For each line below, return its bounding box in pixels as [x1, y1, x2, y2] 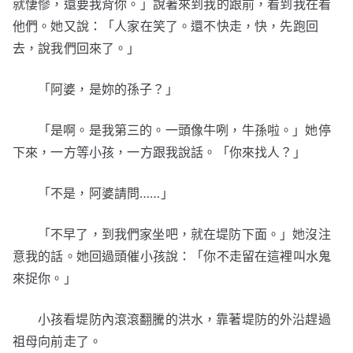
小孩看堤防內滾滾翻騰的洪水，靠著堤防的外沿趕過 [38, 311, 331, 327]
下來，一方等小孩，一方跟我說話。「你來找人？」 [13, 144, 306, 160]
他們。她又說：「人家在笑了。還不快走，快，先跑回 [13, 18, 318, 34]
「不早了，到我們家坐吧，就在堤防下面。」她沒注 [38, 226, 331, 242]
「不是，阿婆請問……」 [38, 185, 173, 201]
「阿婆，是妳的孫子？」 [38, 81, 178, 97]
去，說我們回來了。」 [13, 40, 140, 56]
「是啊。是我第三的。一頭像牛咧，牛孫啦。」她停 [38, 122, 331, 138]
